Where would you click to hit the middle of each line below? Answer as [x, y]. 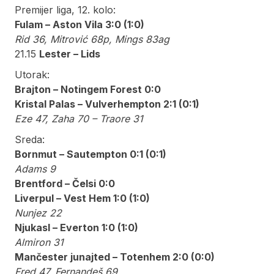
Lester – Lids [70, 54]
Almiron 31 [39, 243]
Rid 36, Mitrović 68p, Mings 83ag [92, 39]
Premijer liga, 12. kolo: [65, 10]
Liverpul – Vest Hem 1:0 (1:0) [82, 198]
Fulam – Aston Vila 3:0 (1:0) [80, 25]
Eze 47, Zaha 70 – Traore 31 [79, 119]
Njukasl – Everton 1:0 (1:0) [76, 228]
